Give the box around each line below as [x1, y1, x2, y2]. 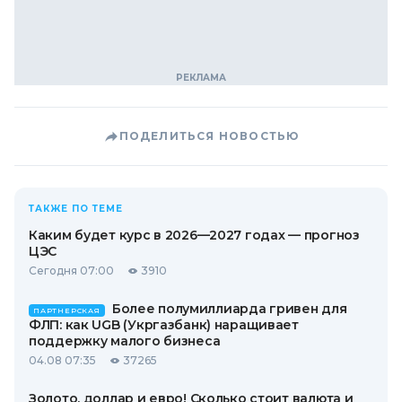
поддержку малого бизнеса [29, 333, 221, 349]
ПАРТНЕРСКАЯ [33, 306, 100, 315]
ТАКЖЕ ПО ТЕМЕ [29, 203, 123, 214]
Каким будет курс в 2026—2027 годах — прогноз [29, 227, 360, 243]
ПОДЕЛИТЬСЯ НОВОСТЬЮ [118, 129, 300, 143]
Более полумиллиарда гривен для [111, 301, 347, 317]
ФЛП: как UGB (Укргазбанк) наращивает [29, 317, 299, 333]
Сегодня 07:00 [29, 264, 114, 277]
